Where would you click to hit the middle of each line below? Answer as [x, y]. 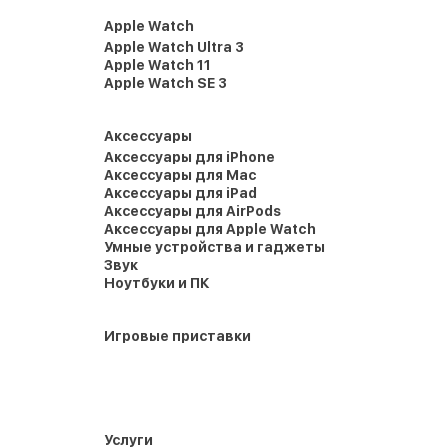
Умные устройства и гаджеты [214, 247]
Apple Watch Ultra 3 [174, 47]
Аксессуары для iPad [180, 193]
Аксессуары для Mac [180, 175]
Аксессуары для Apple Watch [210, 229]
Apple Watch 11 [157, 65]
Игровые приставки [177, 336]
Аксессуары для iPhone [189, 157]
